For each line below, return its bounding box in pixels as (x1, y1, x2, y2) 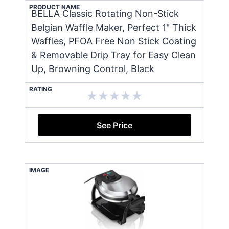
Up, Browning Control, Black (31, 63, 154, 74)
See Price (97, 120, 132, 130)
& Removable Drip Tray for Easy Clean (31, 49, 196, 60)
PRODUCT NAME (29, 3, 80, 11)
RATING (29, 85, 52, 93)
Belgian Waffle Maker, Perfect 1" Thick (31, 21, 196, 33)
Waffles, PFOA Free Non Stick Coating (31, 35, 196, 47)
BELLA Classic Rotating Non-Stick (31, 8, 179, 19)
